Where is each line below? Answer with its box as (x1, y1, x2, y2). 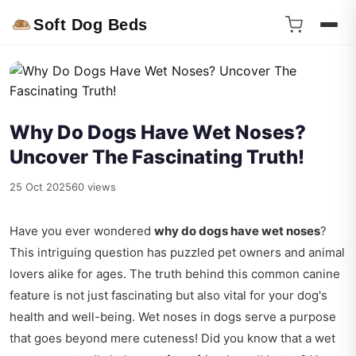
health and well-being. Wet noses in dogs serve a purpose (10, 309, 336, 324)
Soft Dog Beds (33, 16, 148, 33)
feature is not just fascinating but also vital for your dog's (10, 288, 327, 303)
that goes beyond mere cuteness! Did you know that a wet (10, 331, 335, 346)
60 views (72, 180, 116, 193)
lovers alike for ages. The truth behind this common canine (10, 266, 340, 281)
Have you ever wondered (10, 223, 154, 238)
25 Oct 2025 (10, 180, 72, 193)
